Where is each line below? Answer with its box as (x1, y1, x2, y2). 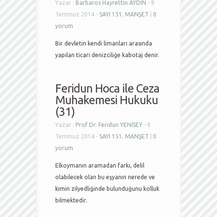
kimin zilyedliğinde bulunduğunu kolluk (55, 186, 159, 192)
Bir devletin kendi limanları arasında (55, 40, 152, 46)
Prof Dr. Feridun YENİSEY (76, 122, 142, 128)
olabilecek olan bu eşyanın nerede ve (55, 174, 155, 180)
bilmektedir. (55, 197, 87, 203)
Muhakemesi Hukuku (55, 93, 158, 107)
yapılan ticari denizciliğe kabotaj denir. (55, 52, 159, 58)
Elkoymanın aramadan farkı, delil (55, 162, 144, 169)
